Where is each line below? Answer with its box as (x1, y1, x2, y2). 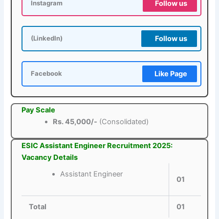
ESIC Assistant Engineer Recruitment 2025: (22, 141, 173, 151)
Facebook (31, 69, 63, 77)
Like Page (154, 69, 187, 78)
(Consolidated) (97, 117, 149, 126)
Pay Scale (22, 105, 56, 114)
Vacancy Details (22, 153, 78, 162)
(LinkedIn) (31, 34, 63, 42)
